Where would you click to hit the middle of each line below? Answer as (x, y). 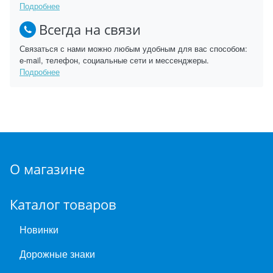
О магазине (47, 169)
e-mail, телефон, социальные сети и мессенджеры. (114, 60)
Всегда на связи (90, 29)
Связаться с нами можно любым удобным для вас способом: (133, 49)
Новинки (39, 230)
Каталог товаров (63, 205)
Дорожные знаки (57, 254)
